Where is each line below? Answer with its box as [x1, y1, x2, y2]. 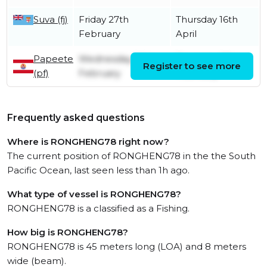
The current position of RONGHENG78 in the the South [7, 150, 256, 162]
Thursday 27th [176, 53, 240, 65]
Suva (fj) [33, 14, 68, 26]
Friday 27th [79, 14, 129, 26]
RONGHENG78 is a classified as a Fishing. [7, 203, 190, 215]
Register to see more [143, 60, 241, 72]
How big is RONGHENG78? [7, 226, 128, 238]
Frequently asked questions [7, 112, 145, 124]
